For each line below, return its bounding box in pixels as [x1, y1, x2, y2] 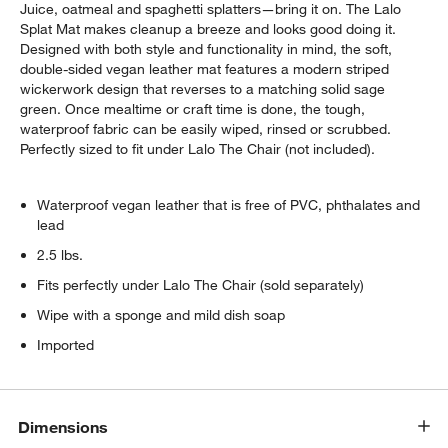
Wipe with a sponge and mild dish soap [37, 306, 286, 325]
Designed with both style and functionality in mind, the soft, [20, 40, 393, 59]
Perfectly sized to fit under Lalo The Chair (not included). [20, 140, 376, 159]
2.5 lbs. [37, 246, 84, 265]
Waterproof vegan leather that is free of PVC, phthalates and [37, 196, 421, 215]
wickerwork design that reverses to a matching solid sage [20, 80, 386, 99]
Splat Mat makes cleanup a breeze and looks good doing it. [20, 20, 397, 39]
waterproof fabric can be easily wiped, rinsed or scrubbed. [20, 120, 392, 139]
